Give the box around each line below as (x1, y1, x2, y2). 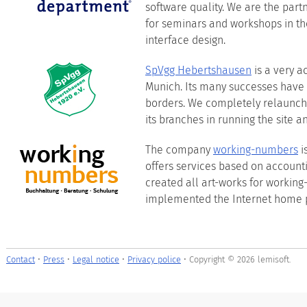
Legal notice (73, 254, 119, 265)
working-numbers (213, 143, 298, 156)
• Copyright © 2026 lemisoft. (181, 254, 291, 265)
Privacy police (127, 254, 181, 265)
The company (145, 143, 213, 156)
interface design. (145, 33, 225, 47)
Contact (6, 254, 35, 265)
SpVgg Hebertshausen (145, 63, 251, 77)
